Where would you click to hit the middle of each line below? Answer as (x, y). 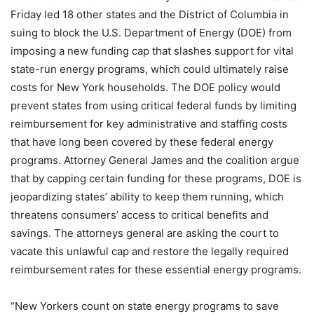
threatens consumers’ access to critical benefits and (139, 215)
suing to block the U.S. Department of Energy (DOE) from (151, 33)
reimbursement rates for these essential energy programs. (156, 269)
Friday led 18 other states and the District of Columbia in (150, 14)
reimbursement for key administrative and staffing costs (149, 124)
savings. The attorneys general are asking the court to (145, 233)
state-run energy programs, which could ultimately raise (150, 69)
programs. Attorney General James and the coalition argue (155, 160)
